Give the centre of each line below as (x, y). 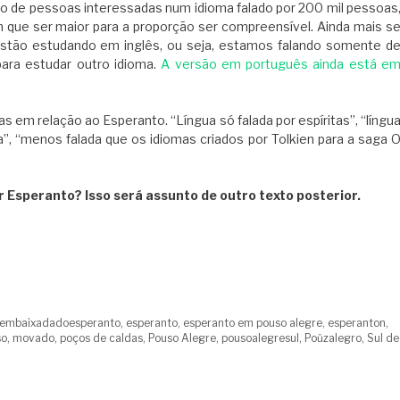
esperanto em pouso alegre (253, 324)
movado (33, 339)
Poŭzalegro (333, 339)
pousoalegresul (260, 339)
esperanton (357, 324)
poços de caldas (101, 339)
